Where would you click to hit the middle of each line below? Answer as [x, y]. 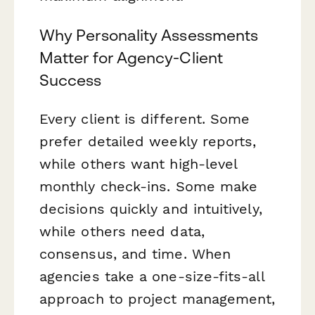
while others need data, [122, 231]
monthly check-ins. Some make [149, 186]
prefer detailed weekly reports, [148, 141]
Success [71, 80]
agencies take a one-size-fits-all [152, 276]
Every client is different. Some [145, 118]
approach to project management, [157, 298]
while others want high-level [139, 163]
